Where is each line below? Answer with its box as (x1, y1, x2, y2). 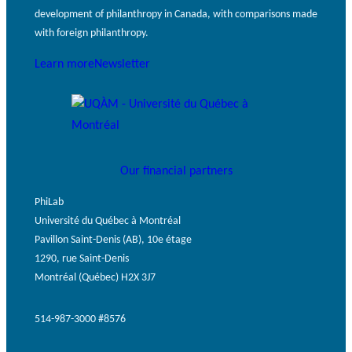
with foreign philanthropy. (35, 27, 148, 39)
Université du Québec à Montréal (35, 214, 181, 227)
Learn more (35, 58, 94, 71)
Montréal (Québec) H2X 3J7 (35, 271, 156, 284)
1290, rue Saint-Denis (35, 252, 129, 265)
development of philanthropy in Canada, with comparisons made (35, 8, 317, 20)
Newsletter (94, 58, 150, 71)
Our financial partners (119, 164, 233, 178)
